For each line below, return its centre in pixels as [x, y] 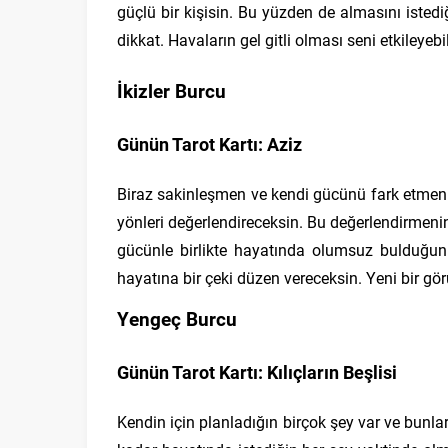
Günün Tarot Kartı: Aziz [209, 144]
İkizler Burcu [171, 90]
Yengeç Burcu [177, 318]
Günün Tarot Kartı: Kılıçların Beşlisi [257, 372]
